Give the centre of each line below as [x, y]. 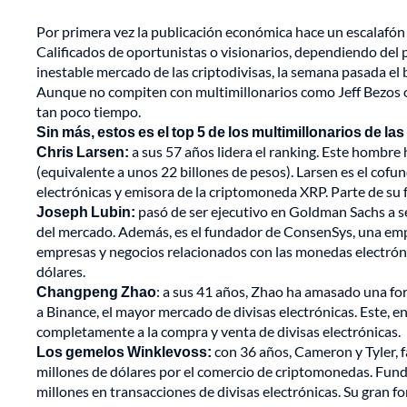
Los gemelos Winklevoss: [124, 352]
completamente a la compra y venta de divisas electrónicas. [218, 332]
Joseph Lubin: [87, 212]
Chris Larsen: [84, 152]
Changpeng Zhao [96, 292]
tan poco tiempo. [89, 112]
